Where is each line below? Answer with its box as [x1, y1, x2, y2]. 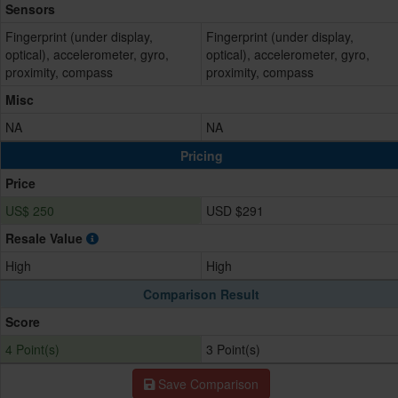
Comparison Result [143, 285, 259, 304]
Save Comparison [155, 375, 259, 394]
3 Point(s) [206, 340, 260, 359]
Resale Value [5, 229, 86, 248]
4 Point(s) [5, 340, 60, 359]
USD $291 [206, 202, 264, 220]
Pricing [179, 147, 223, 165]
